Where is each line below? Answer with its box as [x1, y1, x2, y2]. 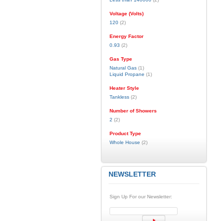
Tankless [109, 94, 129, 100]
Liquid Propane [109, 72, 145, 77]
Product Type [109, 131, 141, 136]
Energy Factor [109, 34, 144, 39]
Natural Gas [109, 65, 137, 71]
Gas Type [109, 56, 132, 62]
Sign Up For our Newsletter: [109, 194, 172, 199]
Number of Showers [109, 108, 157, 113]
